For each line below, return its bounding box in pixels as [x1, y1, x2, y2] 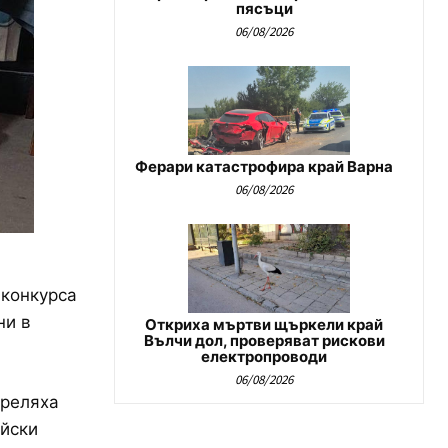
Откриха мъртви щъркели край [145, 315, 383, 335]
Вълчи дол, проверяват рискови [143, 331, 385, 351]
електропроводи [201, 347, 327, 367]
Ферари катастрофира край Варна [135, 157, 393, 177]
